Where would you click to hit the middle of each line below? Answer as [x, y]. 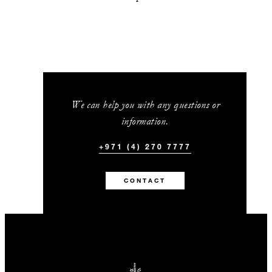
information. [145, 121]
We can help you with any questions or [145, 104]
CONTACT [145, 180]
